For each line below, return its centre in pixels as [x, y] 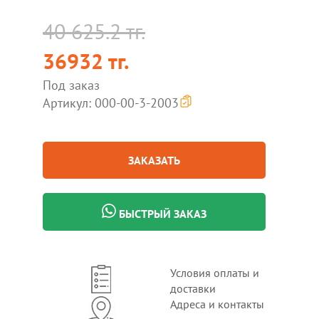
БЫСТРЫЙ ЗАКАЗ [161, 214]
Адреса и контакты [217, 304]
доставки [193, 288]
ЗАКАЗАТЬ [154, 160]
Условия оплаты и [215, 273]
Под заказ [71, 85]
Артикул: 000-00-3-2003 [111, 103]
